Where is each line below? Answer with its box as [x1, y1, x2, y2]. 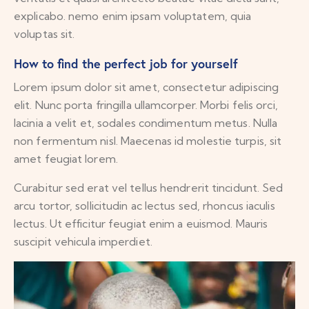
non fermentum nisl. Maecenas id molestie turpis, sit [14, 134, 282, 148]
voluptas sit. [14, 27, 75, 41]
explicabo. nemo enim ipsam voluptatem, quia [14, 9, 252, 23]
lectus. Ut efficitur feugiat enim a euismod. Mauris [14, 217, 268, 231]
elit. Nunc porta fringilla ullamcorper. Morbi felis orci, [14, 98, 278, 112]
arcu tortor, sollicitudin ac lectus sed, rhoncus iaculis [14, 199, 275, 213]
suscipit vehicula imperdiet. [14, 235, 152, 249]
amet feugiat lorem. [14, 152, 118, 166]
